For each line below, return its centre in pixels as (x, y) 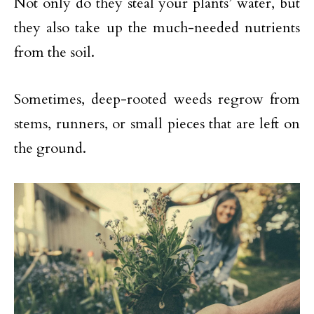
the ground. (50, 148)
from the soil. (54, 52)
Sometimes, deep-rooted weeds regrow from (157, 99)
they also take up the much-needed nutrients (157, 28)
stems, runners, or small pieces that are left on (157, 124)
